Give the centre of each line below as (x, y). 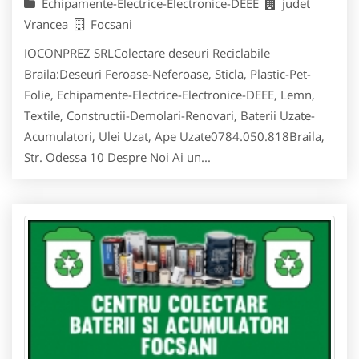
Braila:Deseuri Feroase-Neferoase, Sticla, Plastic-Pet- (167, 74)
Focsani (111, 24)
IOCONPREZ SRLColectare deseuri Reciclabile (147, 53)
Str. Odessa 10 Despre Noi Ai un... (117, 157)
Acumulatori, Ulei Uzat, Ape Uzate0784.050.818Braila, (174, 137)
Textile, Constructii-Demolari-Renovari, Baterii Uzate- (169, 116)
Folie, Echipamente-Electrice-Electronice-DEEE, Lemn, (169, 95)
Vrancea (49, 24)
